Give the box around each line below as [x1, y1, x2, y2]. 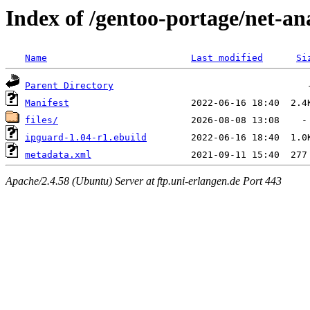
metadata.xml [25, 149, 91, 161]
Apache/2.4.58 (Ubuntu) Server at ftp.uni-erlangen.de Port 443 [6, 174, 282, 187]
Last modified [191, 53, 263, 64]
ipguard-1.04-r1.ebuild [25, 132, 147, 143]
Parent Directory [25, 80, 113, 91]
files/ [25, 115, 58, 126]
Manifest [25, 98, 69, 109]
